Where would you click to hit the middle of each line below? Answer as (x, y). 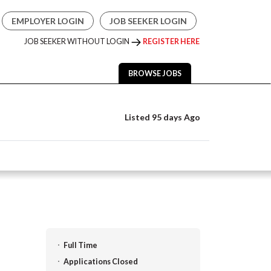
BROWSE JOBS (155, 73)
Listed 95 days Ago (162, 117)
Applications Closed (101, 262)
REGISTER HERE (171, 41)
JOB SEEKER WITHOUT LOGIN (77, 41)
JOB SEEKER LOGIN (148, 21)
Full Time (80, 245)
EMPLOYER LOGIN (48, 21)
